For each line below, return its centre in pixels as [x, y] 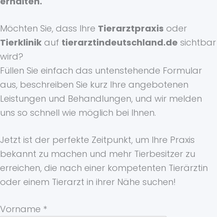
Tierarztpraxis [131, 29]
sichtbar [197, 43]
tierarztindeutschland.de [120, 43]
